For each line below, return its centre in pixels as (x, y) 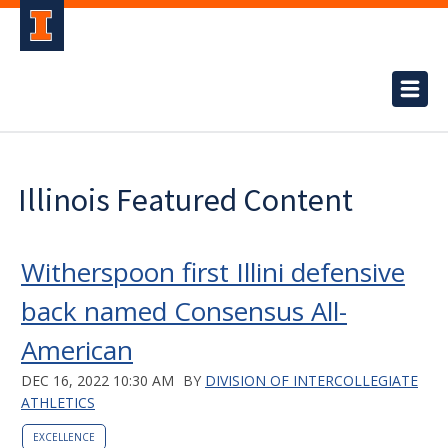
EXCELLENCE (64, 437)
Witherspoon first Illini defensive (213, 272)
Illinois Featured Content (185, 200)
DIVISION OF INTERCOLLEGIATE (311, 380)
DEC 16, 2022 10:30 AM (97, 380)
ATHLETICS (58, 402)
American (77, 350)
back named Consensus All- (184, 311)
